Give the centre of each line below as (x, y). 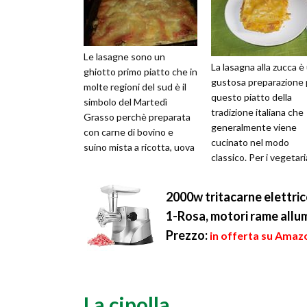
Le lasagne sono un (124, 57)
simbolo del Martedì (125, 102)
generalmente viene (254, 127)
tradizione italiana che (257, 112)
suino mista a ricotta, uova (139, 147)
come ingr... (235, 188)
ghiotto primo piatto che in (140, 72)
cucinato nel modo (250, 143)
